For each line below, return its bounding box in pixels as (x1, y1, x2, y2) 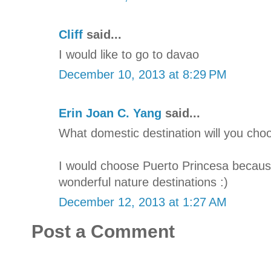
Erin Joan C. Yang (59, 106, 162, 120)
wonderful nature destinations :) (59, 175, 228, 189)
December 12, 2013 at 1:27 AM (59, 195, 227, 209)
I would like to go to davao (59, 47, 199, 61)
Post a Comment (31, 221, 175, 241)
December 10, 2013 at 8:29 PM (59, 67, 227, 81)
